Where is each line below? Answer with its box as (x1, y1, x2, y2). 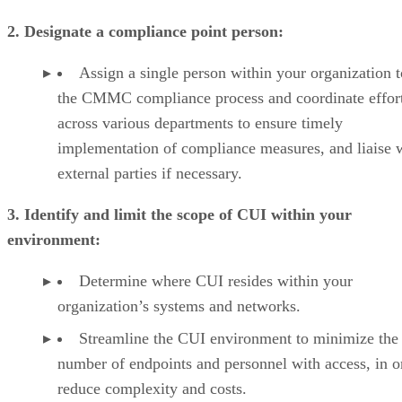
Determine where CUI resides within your (79, 271, 353, 290)
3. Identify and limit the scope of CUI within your (7, 205, 352, 223)
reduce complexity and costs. (57, 379, 247, 398)
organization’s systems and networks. (57, 296, 301, 315)
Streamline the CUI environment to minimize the (79, 328, 398, 347)
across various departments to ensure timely (57, 113, 343, 132)
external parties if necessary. (57, 163, 242, 182)
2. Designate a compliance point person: (7, 22, 284, 40)
